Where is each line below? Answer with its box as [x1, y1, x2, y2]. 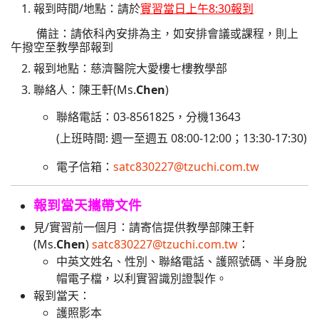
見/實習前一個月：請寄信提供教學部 [33, 219, 220, 235]
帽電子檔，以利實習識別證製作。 [56, 271, 227, 286]
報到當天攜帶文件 [33, 196, 142, 214]
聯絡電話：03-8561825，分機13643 [56, 109, 241, 125]
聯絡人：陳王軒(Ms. [33, 82, 136, 98]
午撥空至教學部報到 [11, 39, 113, 55]
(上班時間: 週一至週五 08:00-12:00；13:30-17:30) [56, 130, 307, 146]
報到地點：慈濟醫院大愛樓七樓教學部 [33, 61, 227, 76]
